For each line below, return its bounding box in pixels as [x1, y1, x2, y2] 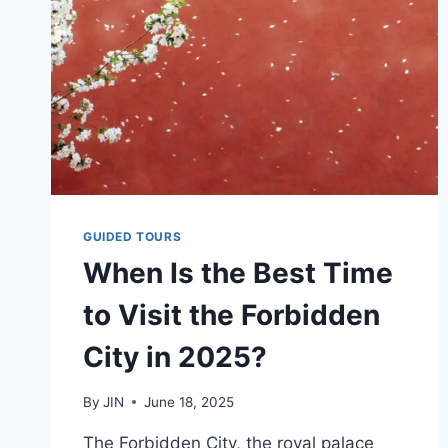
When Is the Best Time [83, 255, 393, 290]
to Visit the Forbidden [83, 297, 380, 332]
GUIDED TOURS [83, 228, 182, 244]
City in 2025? [83, 339, 267, 374]
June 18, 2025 [144, 393, 235, 410]
